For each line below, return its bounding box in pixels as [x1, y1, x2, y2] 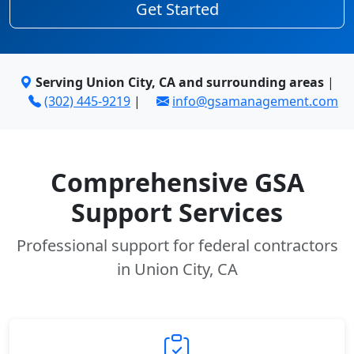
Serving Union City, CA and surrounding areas [36, 73, 324, 91]
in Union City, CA [116, 258, 238, 280]
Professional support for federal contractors [16, 235, 338, 256]
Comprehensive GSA [50, 165, 304, 199]
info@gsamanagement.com [172, 92, 338, 110]
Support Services [71, 195, 283, 229]
